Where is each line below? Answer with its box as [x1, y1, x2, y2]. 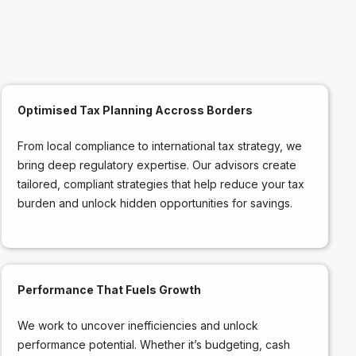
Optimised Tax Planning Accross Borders [17, 103, 253, 117]
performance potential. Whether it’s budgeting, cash [17, 337, 291, 351]
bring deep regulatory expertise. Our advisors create [17, 157, 297, 172]
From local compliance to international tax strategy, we [17, 138, 303, 153]
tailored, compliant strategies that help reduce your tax [17, 176, 305, 191]
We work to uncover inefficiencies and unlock [17, 318, 259, 332]
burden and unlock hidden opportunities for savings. [17, 195, 293, 210]
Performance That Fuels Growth [17, 282, 202, 296]
